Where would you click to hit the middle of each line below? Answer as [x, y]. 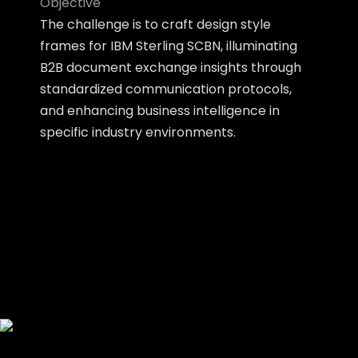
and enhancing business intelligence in [160, 111]
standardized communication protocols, [166, 89]
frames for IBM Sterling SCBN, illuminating [169, 46]
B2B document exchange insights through [171, 68]
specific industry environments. [138, 132]
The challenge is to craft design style [155, 24]
